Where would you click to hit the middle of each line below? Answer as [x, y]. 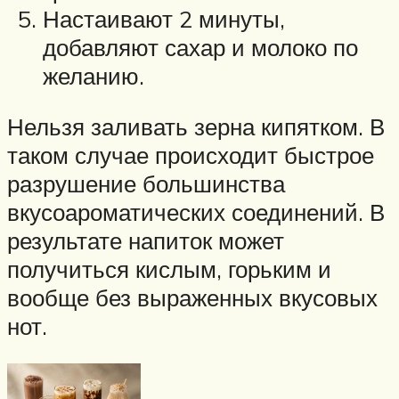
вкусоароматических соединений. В [196, 212]
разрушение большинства [146, 184]
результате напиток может [146, 241]
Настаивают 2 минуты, [164, 18]
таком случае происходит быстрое [191, 155]
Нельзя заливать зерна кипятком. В [196, 127]
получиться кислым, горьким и [169, 269]
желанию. [94, 75]
